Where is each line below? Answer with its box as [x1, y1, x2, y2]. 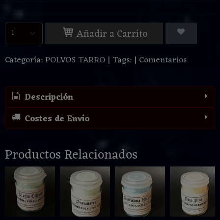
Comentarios [139, 53, 187, 68]
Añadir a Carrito [74, 26, 148, 43]
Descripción [22, 90, 73, 106]
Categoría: [5, 53, 45, 68]
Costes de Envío [22, 111, 89, 127]
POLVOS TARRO [45, 53, 105, 68]
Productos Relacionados [5, 143, 137, 166]
